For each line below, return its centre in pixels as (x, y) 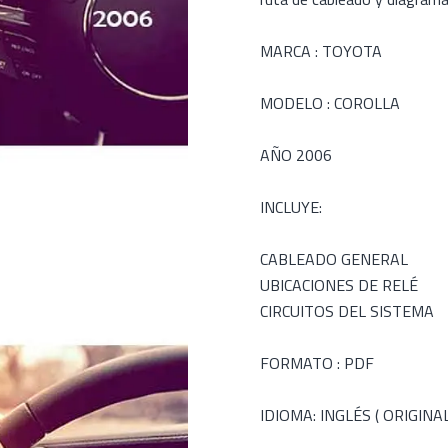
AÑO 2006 (296, 155)
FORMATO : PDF (317, 363)
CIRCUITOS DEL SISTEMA (347, 311)
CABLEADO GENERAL (334, 259)
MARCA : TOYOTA (321, 51)
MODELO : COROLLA (330, 103)
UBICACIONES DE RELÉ (339, 285)
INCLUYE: (291, 207)
